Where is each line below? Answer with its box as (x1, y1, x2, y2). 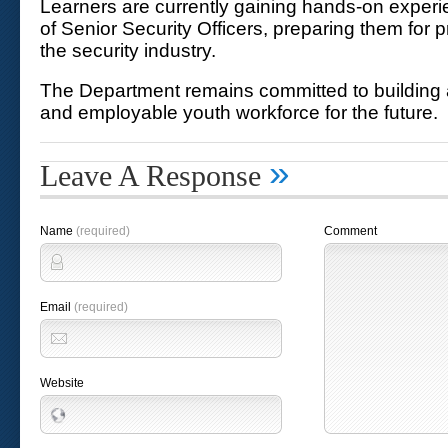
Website (40, 376, 84, 390)
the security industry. (40, 40, 216, 61)
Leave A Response (40, 160, 269, 192)
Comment (324, 224, 377, 238)
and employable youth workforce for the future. (40, 102, 438, 123)
